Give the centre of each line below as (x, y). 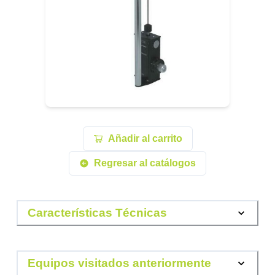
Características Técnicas (98, 212)
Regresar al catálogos (145, 163)
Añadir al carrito (145, 139)
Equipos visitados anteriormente (120, 263)
